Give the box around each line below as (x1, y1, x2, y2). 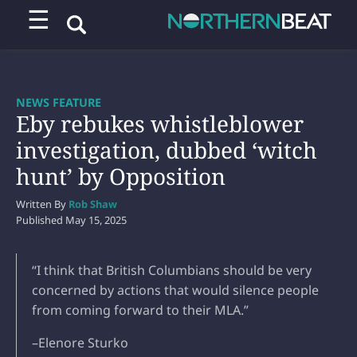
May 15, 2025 (65, 212, 127, 227)
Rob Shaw (69, 196, 117, 211)
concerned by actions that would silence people (32, 280, 319, 299)
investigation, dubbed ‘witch (16, 134, 317, 165)
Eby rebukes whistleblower (16, 108, 304, 139)
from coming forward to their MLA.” (32, 300, 249, 319)
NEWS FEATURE (16, 94, 101, 110)
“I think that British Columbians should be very (32, 261, 312, 279)
